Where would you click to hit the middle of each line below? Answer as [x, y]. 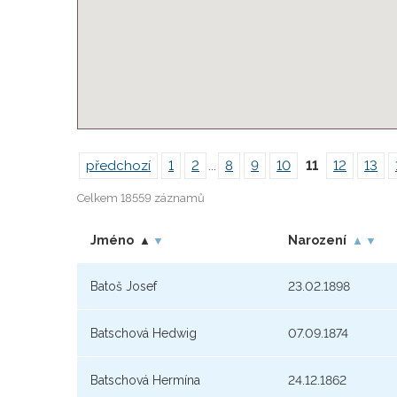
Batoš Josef [124, 287]
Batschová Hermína [145, 381]
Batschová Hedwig [144, 334]
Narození [317, 241]
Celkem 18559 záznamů [141, 198]
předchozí [118, 166]
